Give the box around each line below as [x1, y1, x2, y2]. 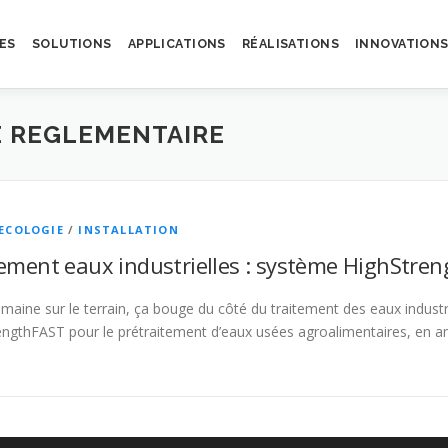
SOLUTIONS [31, 36, 112, 51]
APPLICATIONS [127, 36, 226, 51]
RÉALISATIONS [241, 36, 340, 51]
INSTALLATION [78, 222, 179, 237]
